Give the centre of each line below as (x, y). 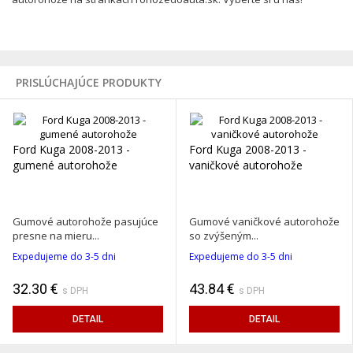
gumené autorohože (65, 165)
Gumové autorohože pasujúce (85, 222)
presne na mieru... (56, 236)
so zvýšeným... (224, 236)
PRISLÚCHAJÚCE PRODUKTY (89, 83)
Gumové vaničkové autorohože (264, 222)
